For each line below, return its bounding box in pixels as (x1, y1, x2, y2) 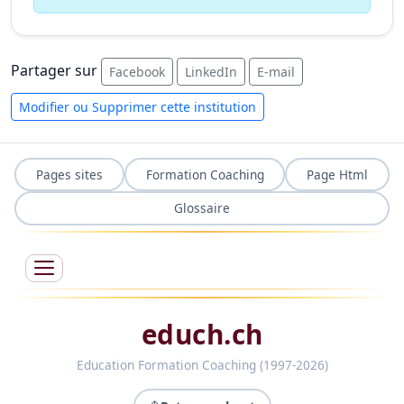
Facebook (109, 63, 165, 80)
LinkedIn (185, 63, 237, 80)
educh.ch (141, 315, 263, 353)
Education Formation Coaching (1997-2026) (76, 355, 328, 373)
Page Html (307, 165, 369, 183)
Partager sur (11, 60, 101, 80)
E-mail (257, 63, 295, 80)
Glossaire (174, 199, 230, 217)
